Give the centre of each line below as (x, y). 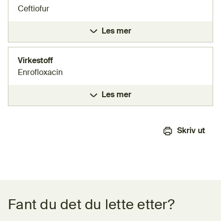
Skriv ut (191, 131)
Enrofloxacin (40, 73)
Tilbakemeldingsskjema (50, 193)
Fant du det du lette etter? (91, 205)
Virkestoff (35, 61)
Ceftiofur (34, 9)
